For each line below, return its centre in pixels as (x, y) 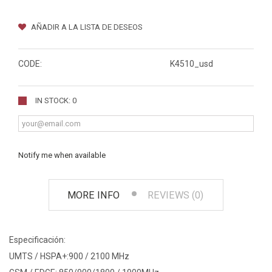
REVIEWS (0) (175, 195)
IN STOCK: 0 (56, 101)
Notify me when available (62, 155)
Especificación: (37, 240)
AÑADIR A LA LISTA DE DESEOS (86, 27)
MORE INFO (93, 195)
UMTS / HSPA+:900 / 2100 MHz (69, 257)
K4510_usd (192, 64)
